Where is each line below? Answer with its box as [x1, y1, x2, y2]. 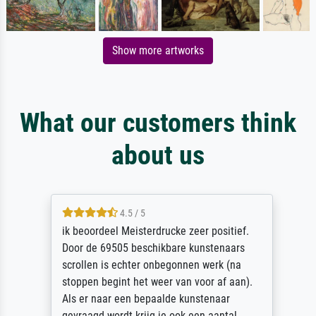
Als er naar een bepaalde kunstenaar [58, 292, 226, 306]
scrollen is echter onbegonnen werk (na [58, 258, 238, 272]
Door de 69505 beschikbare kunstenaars [58, 241, 241, 255]
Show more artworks [112, 44, 204, 58]
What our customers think [20, 107, 296, 139]
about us [111, 139, 205, 171]
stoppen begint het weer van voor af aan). [58, 275, 249, 289]
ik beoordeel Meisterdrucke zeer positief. [58, 224, 245, 238]
